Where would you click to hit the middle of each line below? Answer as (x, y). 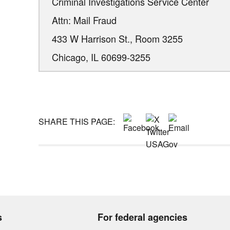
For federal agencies (142, 217)
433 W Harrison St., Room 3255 (118, 38)
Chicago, (72, 57)
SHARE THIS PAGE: (76, 122)
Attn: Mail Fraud (84, 20)
